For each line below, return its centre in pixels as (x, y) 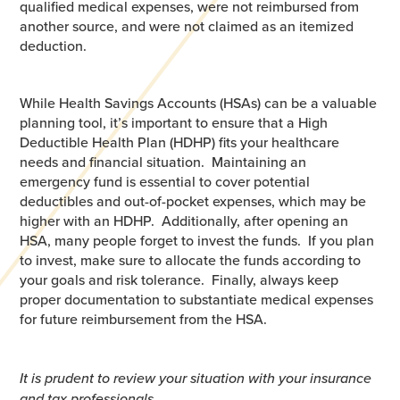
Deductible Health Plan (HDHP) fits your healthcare (180, 142)
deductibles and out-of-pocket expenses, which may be (193, 201)
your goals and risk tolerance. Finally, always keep (179, 280)
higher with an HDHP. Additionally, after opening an (184, 221)
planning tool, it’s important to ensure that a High (174, 123)
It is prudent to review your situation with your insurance (196, 378)
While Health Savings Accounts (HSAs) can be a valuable (199, 103)
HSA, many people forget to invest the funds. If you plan (197, 241)
